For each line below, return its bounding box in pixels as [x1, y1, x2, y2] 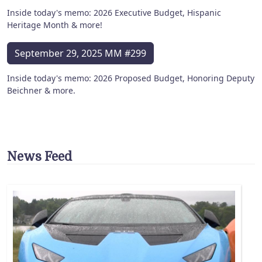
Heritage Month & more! [7, 19, 102, 30]
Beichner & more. [7, 85, 75, 96]
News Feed [7, 149, 72, 164]
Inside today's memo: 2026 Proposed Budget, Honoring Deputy [7, 73, 254, 84]
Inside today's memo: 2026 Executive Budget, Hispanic [7, 6, 221, 18]
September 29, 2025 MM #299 [15, 47, 146, 60]
